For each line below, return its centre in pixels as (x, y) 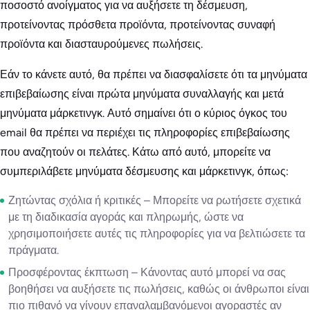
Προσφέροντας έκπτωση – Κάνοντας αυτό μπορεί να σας (147, 272)
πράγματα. (34, 250)
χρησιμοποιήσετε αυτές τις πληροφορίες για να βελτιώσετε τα (157, 233)
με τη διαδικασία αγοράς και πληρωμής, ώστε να (126, 217)
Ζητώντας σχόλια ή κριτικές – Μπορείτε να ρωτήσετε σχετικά (155, 200)
